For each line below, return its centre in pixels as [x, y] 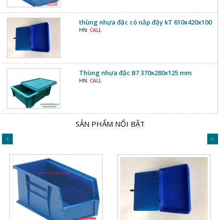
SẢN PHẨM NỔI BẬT [110, 124]
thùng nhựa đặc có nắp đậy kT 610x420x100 [145, 22]
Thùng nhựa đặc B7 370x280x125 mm [135, 72]
